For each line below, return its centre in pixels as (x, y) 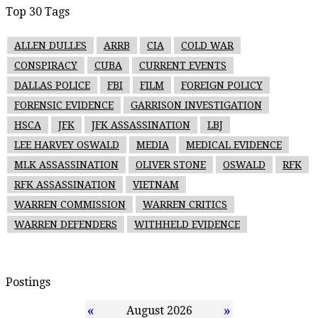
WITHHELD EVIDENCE (187, 225)
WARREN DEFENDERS (66, 225)
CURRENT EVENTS (183, 66)
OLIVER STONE (171, 165)
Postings (28, 283)
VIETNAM (156, 185)
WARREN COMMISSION (70, 205)
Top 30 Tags (38, 12)
